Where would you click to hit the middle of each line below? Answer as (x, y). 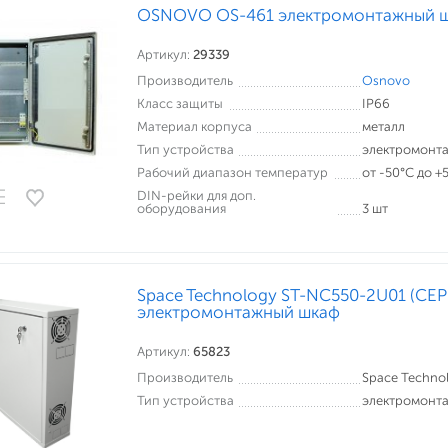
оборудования (181, 208)
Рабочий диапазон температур (232, 172)
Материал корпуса (194, 126)
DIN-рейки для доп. (196, 195)
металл (383, 126)
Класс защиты (180, 103)
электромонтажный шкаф (238, 312)
